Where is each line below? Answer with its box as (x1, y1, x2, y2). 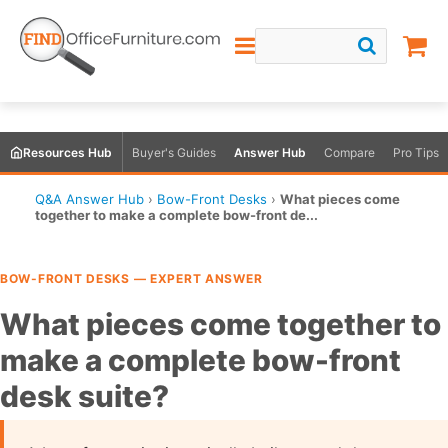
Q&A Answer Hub (35, 191, 144, 207)
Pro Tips (393, 144, 439, 160)
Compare (324, 144, 375, 160)
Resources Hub (23, 144, 112, 160)
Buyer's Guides (132, 144, 216, 160)
